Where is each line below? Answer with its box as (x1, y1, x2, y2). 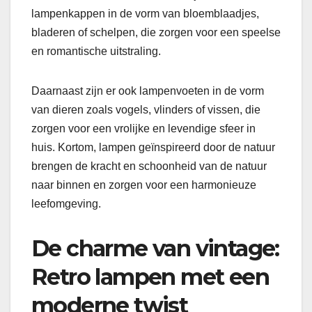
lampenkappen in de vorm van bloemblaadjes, (31, 7, 259, 19)
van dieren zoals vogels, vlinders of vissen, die (31, 103, 260, 116)
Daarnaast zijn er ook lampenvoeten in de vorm (31, 84, 264, 97)
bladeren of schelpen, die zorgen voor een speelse (31, 26, 281, 38)
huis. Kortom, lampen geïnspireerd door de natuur (31, 141, 275, 153)
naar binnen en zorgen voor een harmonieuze (31, 178, 256, 191)
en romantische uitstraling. (31, 45, 161, 57)
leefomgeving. (31, 197, 101, 210)
